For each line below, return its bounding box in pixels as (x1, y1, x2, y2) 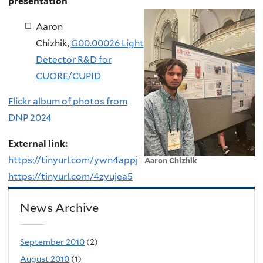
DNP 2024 (8, 112, 52, 124)
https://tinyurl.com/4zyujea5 (8, 170, 133, 182)
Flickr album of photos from (8, 96, 127, 107)
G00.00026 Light (70, 37, 144, 49)
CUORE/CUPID (35, 70, 101, 82)
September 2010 (20, 237, 85, 247)
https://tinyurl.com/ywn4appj (8, 154, 138, 166)
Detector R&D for (35, 53, 112, 65)
